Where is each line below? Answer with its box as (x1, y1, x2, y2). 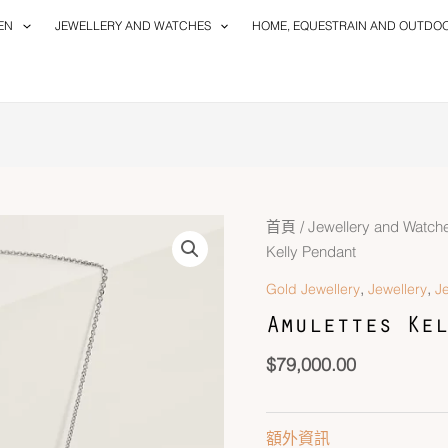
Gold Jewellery (265, 279, 360, 298)
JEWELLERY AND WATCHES (54, 18, 211, 33)
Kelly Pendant (265, 243, 356, 261)
